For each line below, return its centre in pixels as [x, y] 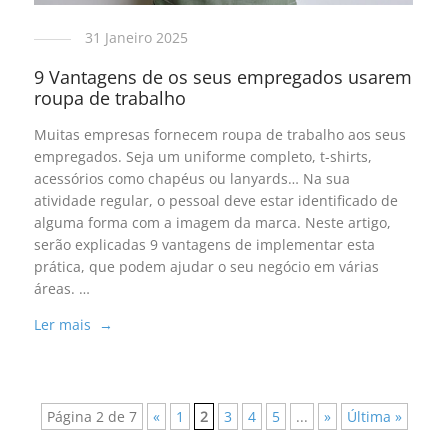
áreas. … [61, 289]
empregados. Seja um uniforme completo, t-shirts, [202, 157]
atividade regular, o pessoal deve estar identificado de [215, 201]
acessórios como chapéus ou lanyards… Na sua [191, 179]
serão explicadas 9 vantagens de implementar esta [204, 245]
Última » [374, 416]
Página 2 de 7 [91, 416]
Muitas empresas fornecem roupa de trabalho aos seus [219, 135]
